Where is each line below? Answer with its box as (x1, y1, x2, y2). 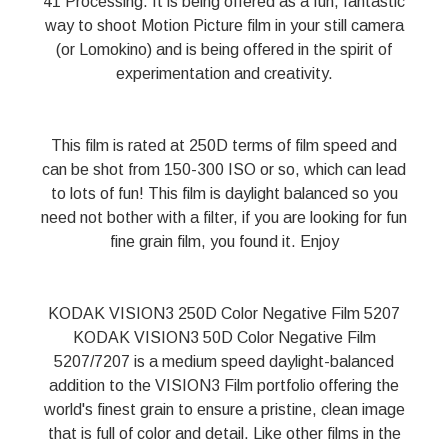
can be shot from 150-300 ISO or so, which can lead (42, 161, 406, 179)
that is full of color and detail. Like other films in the (47, 425, 401, 443)
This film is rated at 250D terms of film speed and (51, 137, 397, 155)
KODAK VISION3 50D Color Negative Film (72, 329, 376, 347)
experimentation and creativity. (115, 65, 333, 83)
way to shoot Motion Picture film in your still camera (44, 17, 404, 35)
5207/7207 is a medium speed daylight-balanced (54, 353, 394, 371)
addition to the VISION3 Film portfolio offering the (49, 377, 399, 395)
